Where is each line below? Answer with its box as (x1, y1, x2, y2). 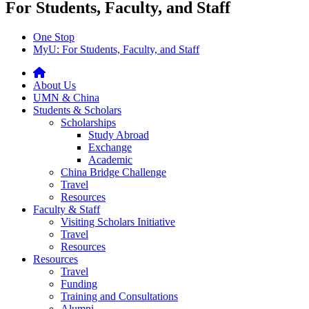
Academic (88, 153, 132, 166)
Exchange (88, 141, 132, 153)
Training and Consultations (61, 290, 178, 302)
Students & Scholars (33, 103, 121, 116)
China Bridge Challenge (61, 166, 166, 178)
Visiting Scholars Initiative (61, 215, 175, 228)
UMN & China (33, 91, 99, 103)
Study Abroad (88, 128, 149, 141)
